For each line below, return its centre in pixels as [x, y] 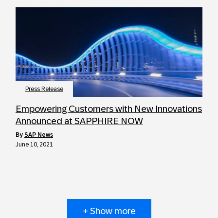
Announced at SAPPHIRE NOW [79, 121]
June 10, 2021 [34, 145]
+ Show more [109, 211]
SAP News [39, 135]
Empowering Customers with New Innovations [109, 109]
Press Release [44, 89]
